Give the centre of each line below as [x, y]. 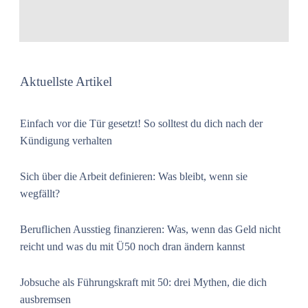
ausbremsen [45, 300]
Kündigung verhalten [66, 141]
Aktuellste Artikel [66, 82]
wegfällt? [40, 194]
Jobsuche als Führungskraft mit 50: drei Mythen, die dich [143, 283]
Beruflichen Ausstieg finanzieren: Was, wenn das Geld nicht [150, 230]
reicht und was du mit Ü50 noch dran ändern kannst [132, 247]
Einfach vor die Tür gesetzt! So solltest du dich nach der [141, 124]
